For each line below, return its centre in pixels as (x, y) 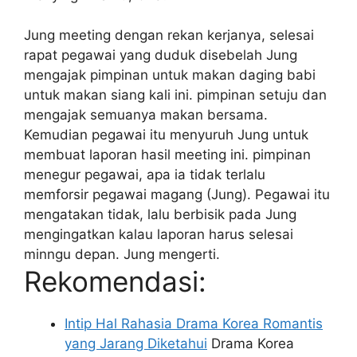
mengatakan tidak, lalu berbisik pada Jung (160, 215)
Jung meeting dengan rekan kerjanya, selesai (169, 35)
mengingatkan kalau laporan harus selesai (159, 235)
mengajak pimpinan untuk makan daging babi (170, 75)
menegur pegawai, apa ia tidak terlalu (145, 175)
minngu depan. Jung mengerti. (122, 255)
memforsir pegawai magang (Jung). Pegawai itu (177, 195)
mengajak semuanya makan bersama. (146, 115)
